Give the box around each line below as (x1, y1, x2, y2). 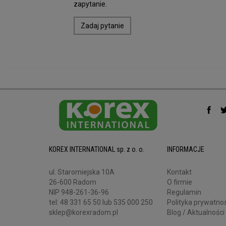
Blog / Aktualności (167, 208, 224, 217)
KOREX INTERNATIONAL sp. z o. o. (49, 145, 144, 154)
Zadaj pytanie (81, 22, 124, 30)
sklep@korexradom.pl (49, 208, 118, 217)
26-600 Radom (49, 178, 96, 187)
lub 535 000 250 (102, 198, 153, 207)
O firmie (167, 178, 192, 187)
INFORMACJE (167, 145, 204, 154)
